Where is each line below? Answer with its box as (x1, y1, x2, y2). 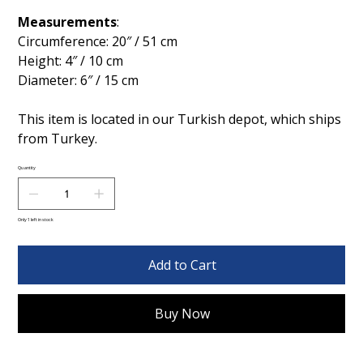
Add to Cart (148, 255, 216, 274)
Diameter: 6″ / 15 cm (18, 70, 139, 89)
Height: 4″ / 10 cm (18, 51, 124, 70)
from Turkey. (18, 129, 101, 147)
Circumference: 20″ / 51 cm (18, 32, 178, 50)
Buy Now (155, 304, 210, 322)
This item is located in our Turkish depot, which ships (18, 109, 342, 128)
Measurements (18, 12, 117, 31)
